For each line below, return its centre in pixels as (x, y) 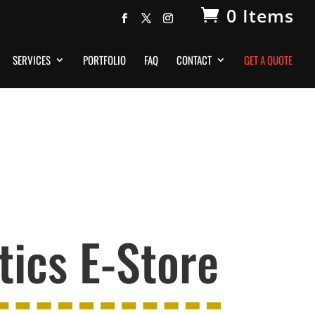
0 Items (260, 15)
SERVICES (32, 59)
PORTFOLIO (104, 59)
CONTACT (194, 59)
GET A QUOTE (268, 59)
